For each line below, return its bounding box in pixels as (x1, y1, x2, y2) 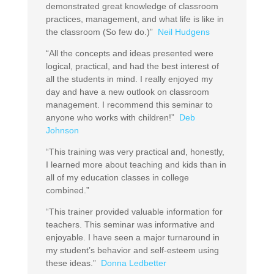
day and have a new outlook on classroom (45, 86, 209, 97)
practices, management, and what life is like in (45, 13, 224, 24)
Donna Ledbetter (100, 257, 166, 268)
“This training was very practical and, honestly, (45, 146, 224, 157)
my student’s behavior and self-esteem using (45, 245, 219, 255)
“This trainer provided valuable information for (45, 206, 223, 217)
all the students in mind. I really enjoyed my (45, 73, 213, 84)
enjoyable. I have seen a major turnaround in (45, 232, 220, 242)
